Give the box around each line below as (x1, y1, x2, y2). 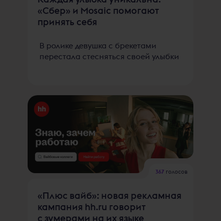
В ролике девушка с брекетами (39, 40, 156, 50)
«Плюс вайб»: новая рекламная (37, 189, 182, 201)
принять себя (37, 15, 97, 28)
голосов (164, 168, 187, 175)
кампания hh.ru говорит (37, 200, 146, 213)
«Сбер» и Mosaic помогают (37, 4, 159, 16)
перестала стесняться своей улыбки (39, 51, 179, 61)
